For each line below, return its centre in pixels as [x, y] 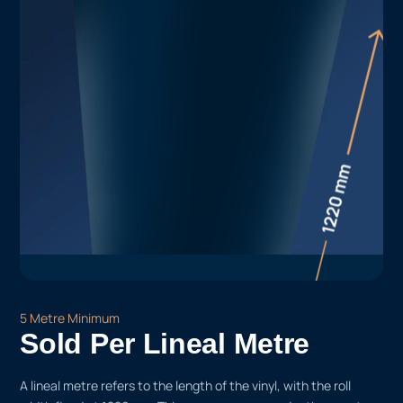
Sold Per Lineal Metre [165, 343]
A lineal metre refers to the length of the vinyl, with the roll [186, 385]
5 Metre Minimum [70, 318]
